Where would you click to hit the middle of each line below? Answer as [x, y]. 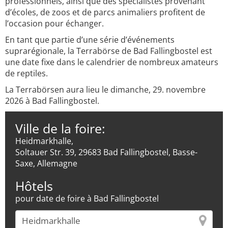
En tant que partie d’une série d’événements [90, 40]
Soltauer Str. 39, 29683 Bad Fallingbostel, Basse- [106, 152]
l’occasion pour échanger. [54, 23]
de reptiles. [26, 73]
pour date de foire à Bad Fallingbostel [87, 198]
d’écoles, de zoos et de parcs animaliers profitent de [105, 12]
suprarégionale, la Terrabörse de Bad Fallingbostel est [109, 51]
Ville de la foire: [60, 128]
